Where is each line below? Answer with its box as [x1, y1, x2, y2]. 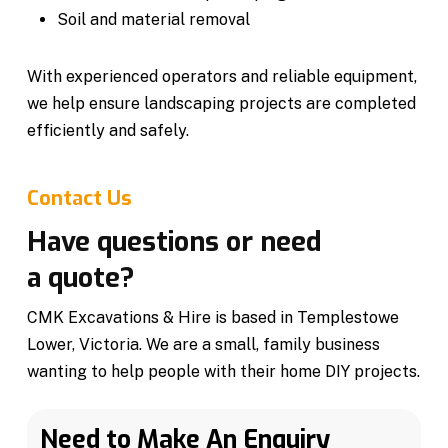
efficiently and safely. [26, 120, 189, 140]
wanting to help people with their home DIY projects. [26, 361, 420, 381]
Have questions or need [26, 223, 321, 260]
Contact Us [26, 184, 132, 212]
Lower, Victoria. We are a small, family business [26, 334, 380, 354]
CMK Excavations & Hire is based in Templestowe [26, 307, 399, 327]
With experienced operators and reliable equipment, [26, 66, 417, 86]
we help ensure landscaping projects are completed [26, 93, 416, 113]
